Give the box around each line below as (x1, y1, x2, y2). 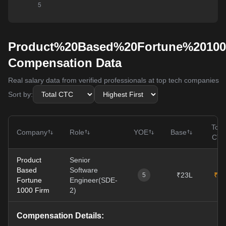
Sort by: (8, 90, 33, 98)
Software (70, 166, 98, 174)
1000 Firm (17, 186, 49, 194)
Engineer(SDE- (70, 176, 118, 184)
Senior (70, 156, 90, 164)
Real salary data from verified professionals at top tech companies (8, 76, 219, 84)
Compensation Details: (17, 211, 104, 220)
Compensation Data (8, 56, 122, 70)
